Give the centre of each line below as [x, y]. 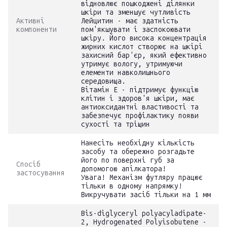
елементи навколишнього [126, 73]
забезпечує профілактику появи [140, 116]
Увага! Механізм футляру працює [142, 178]
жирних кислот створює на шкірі [142, 47]
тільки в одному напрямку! [132, 186]
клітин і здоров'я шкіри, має [138, 99]
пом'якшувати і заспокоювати [136, 30]
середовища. [103, 81]
